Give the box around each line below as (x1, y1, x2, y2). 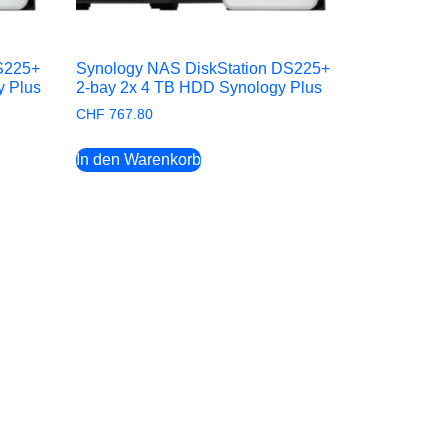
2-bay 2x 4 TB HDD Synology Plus (76, 79, 322, 96)
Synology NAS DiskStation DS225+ (76, 60, 330, 77)
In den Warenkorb (76, 150, 201, 168)
